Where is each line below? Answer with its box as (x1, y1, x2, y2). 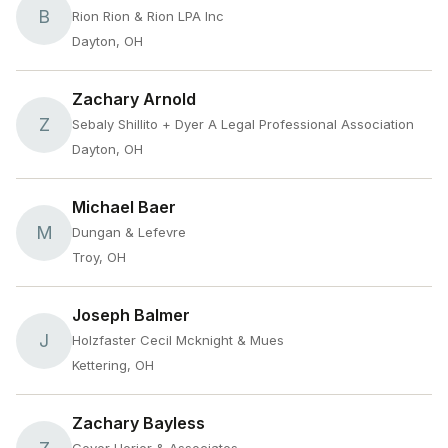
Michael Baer (72, 197, 176, 217)
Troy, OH (72, 249, 126, 265)
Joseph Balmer (72, 305, 190, 325)
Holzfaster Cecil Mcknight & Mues (72, 332, 284, 348)
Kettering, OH (72, 357, 154, 373)
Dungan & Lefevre (72, 224, 186, 240)
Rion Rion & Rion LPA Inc (72, 8, 224, 24)
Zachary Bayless (72, 413, 205, 433)
